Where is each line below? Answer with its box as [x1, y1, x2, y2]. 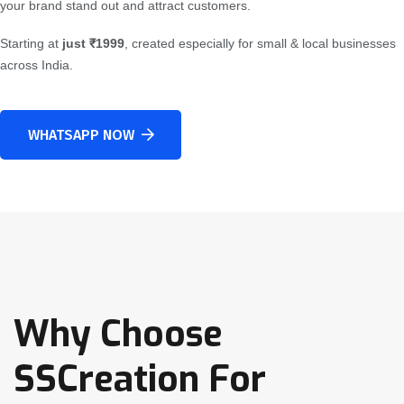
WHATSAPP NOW [27, 126, 134, 144]
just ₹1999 [62, 36, 124, 51]
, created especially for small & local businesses [124, 36, 396, 51]
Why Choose [14, 310, 223, 359]
